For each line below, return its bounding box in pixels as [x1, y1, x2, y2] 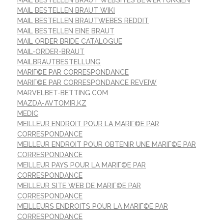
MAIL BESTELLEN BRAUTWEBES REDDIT [17, 16, 149, 25]
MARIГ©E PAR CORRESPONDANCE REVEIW [17, 78, 157, 86]
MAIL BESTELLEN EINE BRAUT [17, 27, 114, 35]
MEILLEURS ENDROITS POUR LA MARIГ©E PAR [17, 202, 168, 210]
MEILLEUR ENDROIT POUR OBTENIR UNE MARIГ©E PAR [17, 140, 196, 148]
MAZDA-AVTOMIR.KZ [17, 99, 86, 107]
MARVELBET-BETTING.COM [17, 88, 108, 97]
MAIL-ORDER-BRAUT [17, 47, 84, 55]
